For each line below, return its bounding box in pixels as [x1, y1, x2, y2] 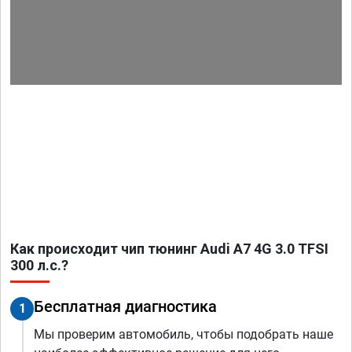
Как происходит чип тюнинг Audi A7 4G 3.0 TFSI [10, 240, 328, 258]
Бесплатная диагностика [34, 297, 217, 317]
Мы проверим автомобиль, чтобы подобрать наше [34, 327, 333, 343]
